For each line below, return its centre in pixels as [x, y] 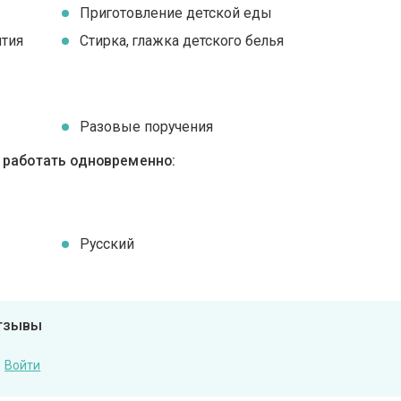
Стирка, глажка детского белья [182, 40]
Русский [107, 244]
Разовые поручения [147, 127]
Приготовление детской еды [176, 13]
